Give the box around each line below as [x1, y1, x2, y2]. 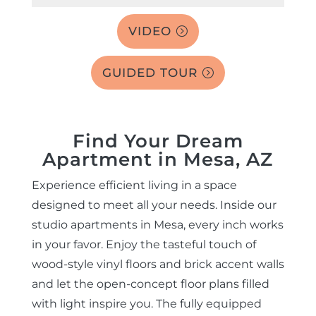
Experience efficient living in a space [31, 178, 237, 192]
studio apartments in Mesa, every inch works [31, 217, 284, 231]
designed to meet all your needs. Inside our [31, 197, 276, 212]
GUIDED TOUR [102, 65, 198, 80]
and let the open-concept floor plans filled [31, 276, 269, 291]
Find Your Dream [72, 129, 243, 152]
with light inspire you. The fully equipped [31, 296, 262, 310]
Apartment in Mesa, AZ [42, 147, 274, 171]
